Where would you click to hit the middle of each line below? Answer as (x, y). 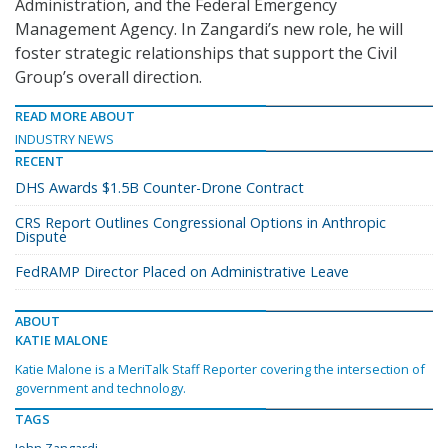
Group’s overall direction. (108, 77)
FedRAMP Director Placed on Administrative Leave (182, 272)
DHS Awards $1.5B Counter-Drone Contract (159, 188)
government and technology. (100, 388)
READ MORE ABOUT (75, 116)
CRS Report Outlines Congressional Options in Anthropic (200, 223)
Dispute (41, 237)
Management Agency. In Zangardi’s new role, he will (209, 29)
